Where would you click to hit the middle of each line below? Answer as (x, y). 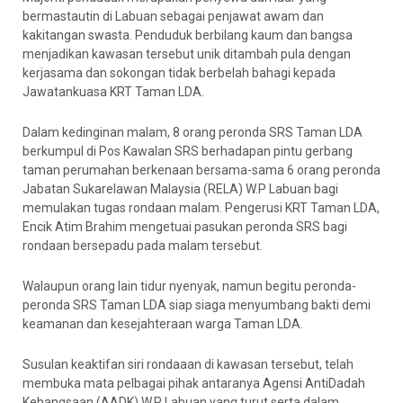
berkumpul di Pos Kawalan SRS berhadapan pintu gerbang (188, 151)
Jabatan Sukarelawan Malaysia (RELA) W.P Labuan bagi (180, 189)
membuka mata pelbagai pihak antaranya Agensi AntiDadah (194, 383)
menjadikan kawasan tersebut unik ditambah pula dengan (187, 54)
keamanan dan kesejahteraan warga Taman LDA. (163, 324)
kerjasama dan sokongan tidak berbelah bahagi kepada (179, 73)
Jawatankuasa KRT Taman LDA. (113, 92)
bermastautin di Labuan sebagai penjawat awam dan (173, 16)
